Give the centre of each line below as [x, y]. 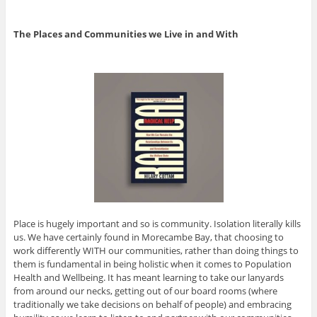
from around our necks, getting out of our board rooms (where [145, 291]
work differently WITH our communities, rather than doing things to [156, 251]
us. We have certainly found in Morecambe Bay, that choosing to [148, 237]
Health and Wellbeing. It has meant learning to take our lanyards [148, 278]
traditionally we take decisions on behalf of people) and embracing [152, 305]
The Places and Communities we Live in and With [126, 34]
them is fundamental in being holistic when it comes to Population [152, 264]
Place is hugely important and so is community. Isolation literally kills [157, 224]
